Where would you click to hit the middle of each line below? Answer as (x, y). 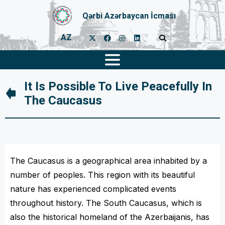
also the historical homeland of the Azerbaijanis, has (110, 217)
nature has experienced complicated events (93, 189)
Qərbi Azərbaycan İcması (129, 16)
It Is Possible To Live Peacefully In (118, 86)
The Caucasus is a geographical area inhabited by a (108, 161)
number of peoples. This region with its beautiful (102, 175)
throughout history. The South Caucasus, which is (106, 203)
